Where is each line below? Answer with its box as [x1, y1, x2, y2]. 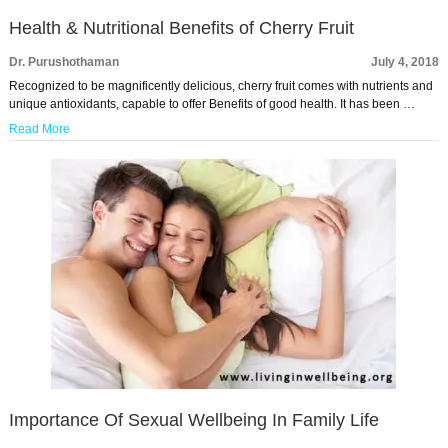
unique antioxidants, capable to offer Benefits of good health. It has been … [8, 97, 415, 111]
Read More [8, 122, 70, 136]
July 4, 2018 [371, 55, 440, 69]
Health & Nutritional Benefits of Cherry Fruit [8, 18, 354, 38]
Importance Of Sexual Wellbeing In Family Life [8, 410, 379, 430]
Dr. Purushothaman [8, 55, 119, 69]
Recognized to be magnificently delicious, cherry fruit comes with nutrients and [8, 79, 433, 93]
